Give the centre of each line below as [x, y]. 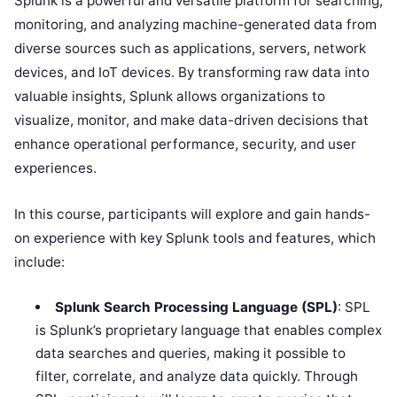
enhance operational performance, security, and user [185, 144]
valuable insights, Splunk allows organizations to [170, 96]
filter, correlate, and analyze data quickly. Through [197, 376]
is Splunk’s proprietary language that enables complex [209, 330]
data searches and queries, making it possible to [191, 353]
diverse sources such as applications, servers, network [190, 48]
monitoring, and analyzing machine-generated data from [195, 24]
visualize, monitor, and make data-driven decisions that [191, 120]
